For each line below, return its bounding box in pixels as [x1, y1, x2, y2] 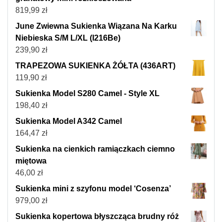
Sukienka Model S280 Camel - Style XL [15, 89, 160, 98]
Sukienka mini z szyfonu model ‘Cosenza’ [15, 184, 171, 193]
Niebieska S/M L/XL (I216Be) [15, 34, 120, 43]
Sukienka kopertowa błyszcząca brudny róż [15, 212, 179, 221]
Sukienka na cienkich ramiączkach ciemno [15, 145, 175, 154]
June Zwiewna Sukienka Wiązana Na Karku [15, 22, 177, 31]
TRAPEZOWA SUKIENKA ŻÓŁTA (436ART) [15, 61, 175, 70]
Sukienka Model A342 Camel [15, 117, 122, 126]
